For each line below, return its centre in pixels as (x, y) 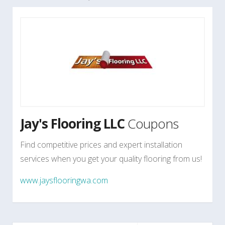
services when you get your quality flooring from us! (111, 158)
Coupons (151, 123)
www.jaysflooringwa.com (64, 180)
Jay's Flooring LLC (72, 123)
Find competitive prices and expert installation (101, 144)
